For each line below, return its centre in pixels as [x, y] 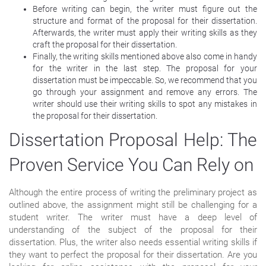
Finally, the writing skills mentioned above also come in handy [145, 56]
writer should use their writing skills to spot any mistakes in [145, 104]
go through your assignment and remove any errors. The [145, 92]
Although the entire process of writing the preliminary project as [133, 192]
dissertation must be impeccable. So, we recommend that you [145, 80]
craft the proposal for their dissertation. [105, 44]
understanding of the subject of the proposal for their [133, 229]
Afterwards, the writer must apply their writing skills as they [145, 32]
